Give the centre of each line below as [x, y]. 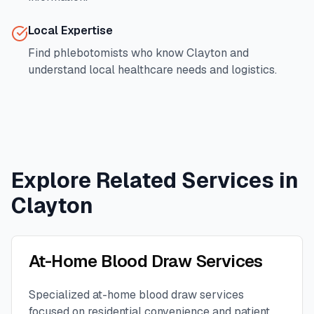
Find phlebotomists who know [107, 53]
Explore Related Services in [155, 180]
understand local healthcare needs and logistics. [152, 70]
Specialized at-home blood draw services [136, 295]
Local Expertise [70, 30]
